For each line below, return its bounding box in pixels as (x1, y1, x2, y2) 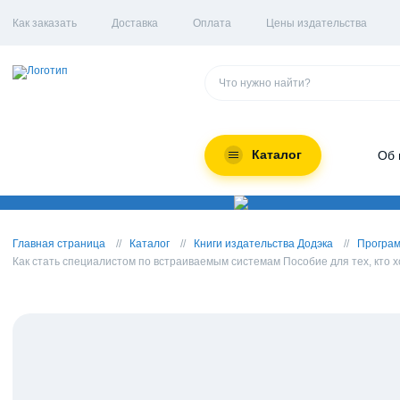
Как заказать (12, 17, 77, 29)
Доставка (112, 17, 158, 29)
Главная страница (12, 237, 105, 250)
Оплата (193, 17, 231, 29)
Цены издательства (266, 17, 367, 29)
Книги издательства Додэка (194, 237, 333, 250)
